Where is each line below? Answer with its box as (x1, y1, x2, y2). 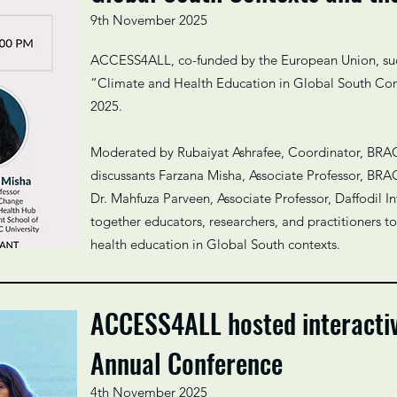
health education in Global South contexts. (90, 236, 340, 253)
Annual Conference (90, 343, 283, 383)
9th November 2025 (90, 12, 207, 28)
